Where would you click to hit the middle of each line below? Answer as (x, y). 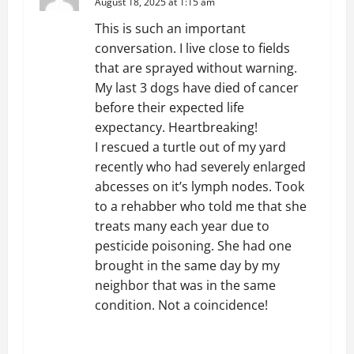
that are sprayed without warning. (196, 68)
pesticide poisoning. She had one (193, 246)
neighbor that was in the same (185, 285)
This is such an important (170, 28)
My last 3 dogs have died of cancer (197, 88)
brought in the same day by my (187, 265)
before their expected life (169, 107)
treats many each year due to (182, 226)
